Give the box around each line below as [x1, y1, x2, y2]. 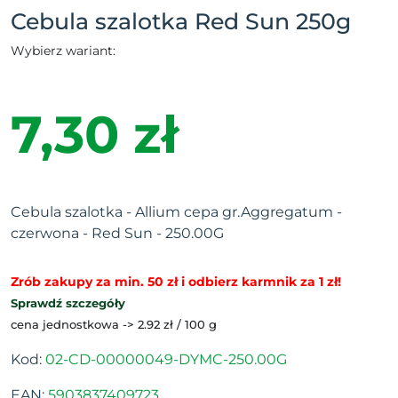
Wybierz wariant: [11, 43, 115, 59]
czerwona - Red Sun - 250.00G [11, 225, 224, 242]
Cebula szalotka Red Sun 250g [11, 8, 351, 35]
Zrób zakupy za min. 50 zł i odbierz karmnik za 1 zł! [11, 274, 341, 290]
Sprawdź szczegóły [11, 296, 125, 310]
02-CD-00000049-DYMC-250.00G [45, 351, 287, 368]
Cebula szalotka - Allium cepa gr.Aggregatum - [11, 203, 342, 220]
